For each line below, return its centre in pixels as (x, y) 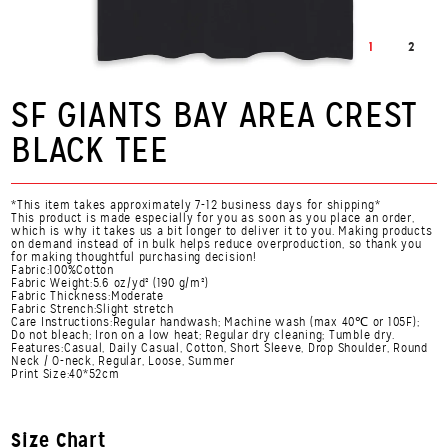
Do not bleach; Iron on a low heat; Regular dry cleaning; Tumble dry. (203, 334)
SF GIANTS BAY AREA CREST (215, 114)
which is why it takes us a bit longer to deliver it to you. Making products (222, 230)
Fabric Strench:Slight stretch (92, 308)
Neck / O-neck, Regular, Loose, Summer (123, 360)
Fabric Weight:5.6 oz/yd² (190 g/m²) (110, 282)
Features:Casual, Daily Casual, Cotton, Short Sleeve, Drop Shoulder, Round (219, 347)
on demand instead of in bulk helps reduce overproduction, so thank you (216, 243)
